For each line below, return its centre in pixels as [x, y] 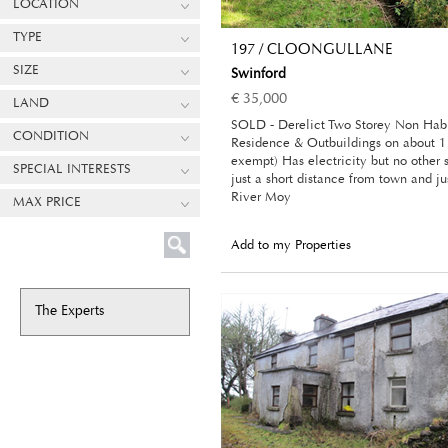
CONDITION [51, 136]
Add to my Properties [291, 246]
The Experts [69, 312]
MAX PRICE [47, 202]
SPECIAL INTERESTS [72, 169]
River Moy [261, 198]
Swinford [258, 75]
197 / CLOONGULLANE [312, 51]
